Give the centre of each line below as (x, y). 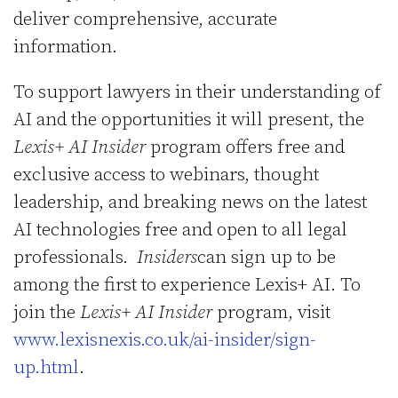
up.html (46, 367)
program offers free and (247, 147)
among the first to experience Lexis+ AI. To (187, 285)
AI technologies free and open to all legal (180, 230)
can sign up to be (267, 257)
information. (65, 47)
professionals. (75, 257)
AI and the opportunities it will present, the (189, 119)
